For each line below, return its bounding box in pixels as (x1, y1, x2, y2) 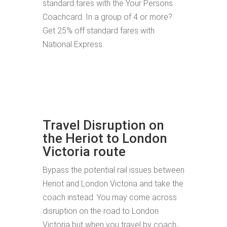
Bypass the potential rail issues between (43, 165, 184, 175)
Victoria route (43, 144, 126, 159)
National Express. (43, 40, 104, 49)
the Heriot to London (43, 131, 167, 146)
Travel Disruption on (43, 118, 164, 133)
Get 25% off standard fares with (43, 26, 155, 35)
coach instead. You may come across (43, 193, 177, 202)
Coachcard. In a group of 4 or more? (43, 12, 172, 22)
